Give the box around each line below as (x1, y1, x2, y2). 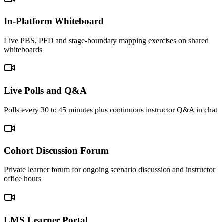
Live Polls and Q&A (4, 85, 87, 96)
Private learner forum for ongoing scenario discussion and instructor (4, 166, 215, 174)
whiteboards (4, 45, 42, 54)
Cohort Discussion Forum (4, 145, 109, 156)
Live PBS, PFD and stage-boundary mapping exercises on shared (4, 36, 209, 45)
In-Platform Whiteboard (4, 16, 104, 27)
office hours (4, 174, 41, 183)
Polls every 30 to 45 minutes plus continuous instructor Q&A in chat (4, 105, 217, 114)
